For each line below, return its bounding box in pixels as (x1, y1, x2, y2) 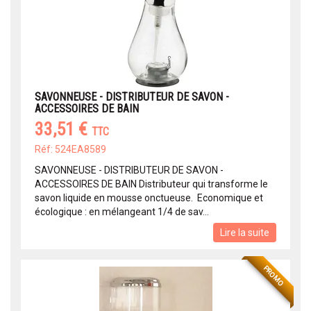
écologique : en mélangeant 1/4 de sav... (35, 206, 209, 218)
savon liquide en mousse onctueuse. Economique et (35, 192, 263, 204)
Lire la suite (220, 227, 269, 239)
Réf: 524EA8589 (35, 144, 106, 155)
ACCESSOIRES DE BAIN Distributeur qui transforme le (35, 178, 268, 190)
